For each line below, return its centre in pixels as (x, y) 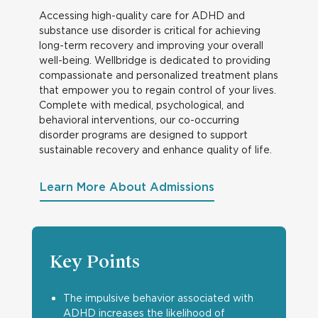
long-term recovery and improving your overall (151, 45)
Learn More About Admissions (127, 187)
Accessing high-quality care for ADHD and (142, 15)
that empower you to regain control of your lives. (157, 90)
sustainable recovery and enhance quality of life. (155, 149)
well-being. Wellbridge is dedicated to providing (154, 60)
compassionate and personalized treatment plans (158, 75)
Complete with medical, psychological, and (141, 105)
